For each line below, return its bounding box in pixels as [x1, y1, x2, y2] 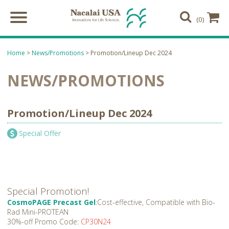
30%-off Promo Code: [7, 216, 81, 226]
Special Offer [19, 128, 61, 138]
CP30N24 [81, 216, 111, 226]
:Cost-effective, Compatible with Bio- [96, 197, 215, 207]
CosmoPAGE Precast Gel [7, 197, 96, 207]
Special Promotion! [7, 184, 89, 197]
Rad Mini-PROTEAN [7, 207, 71, 217]
